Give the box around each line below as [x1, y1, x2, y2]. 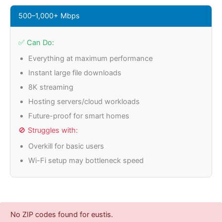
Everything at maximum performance [28, 54, 153, 63]
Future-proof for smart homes [28, 111, 129, 120]
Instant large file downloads [28, 68, 121, 77]
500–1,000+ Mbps [18, 11, 80, 20]
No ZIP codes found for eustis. [10, 210, 113, 219]
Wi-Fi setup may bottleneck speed [28, 156, 144, 165]
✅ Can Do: [18, 38, 54, 47]
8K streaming [28, 82, 73, 92]
